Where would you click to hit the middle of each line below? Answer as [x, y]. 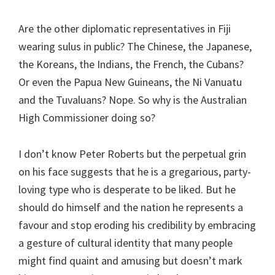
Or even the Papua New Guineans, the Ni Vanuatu [130, 82]
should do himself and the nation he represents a [131, 207]
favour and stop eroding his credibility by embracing [137, 225]
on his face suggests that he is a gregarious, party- [135, 171]
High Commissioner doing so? [87, 117]
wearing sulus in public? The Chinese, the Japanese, [135, 46]
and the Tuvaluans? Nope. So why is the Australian [133, 99]
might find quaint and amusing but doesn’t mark [130, 260]
